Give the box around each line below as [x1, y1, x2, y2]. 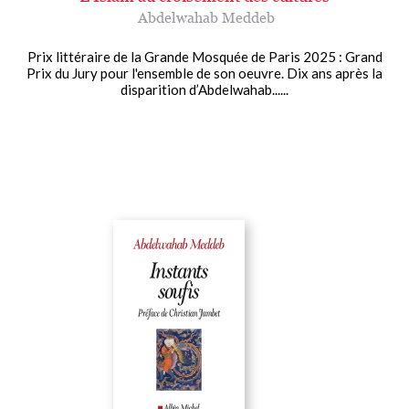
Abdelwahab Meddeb [138, 8, 275, 26]
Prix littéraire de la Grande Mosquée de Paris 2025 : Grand [26, 47, 383, 65]
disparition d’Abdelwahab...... [121, 80, 288, 98]
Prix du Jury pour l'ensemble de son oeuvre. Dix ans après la [26, 64, 383, 81]
